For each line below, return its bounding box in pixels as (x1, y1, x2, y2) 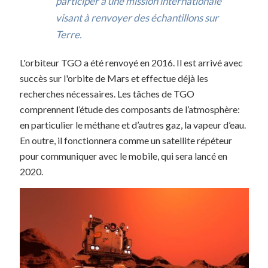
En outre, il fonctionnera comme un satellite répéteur (20, 134, 233, 146)
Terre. (56, 28, 83, 41)
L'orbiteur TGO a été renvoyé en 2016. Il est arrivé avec (20, 56, 243, 68)
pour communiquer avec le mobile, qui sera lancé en (20, 150, 228, 162)
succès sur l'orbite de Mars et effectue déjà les (20, 72, 209, 84)
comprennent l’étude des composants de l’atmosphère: (20, 103, 240, 115)
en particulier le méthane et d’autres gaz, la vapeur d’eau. (20, 118, 246, 130)
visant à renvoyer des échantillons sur (56, 11, 219, 24)
